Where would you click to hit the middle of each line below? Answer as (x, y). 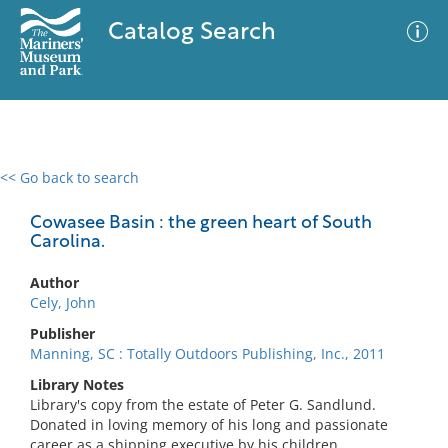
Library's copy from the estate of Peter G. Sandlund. (203, 404)
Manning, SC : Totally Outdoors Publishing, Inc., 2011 (207, 353)
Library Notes (77, 384)
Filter (403, 196)
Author (54, 282)
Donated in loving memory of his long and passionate (209, 424)
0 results (44, 189)
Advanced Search (296, 195)
